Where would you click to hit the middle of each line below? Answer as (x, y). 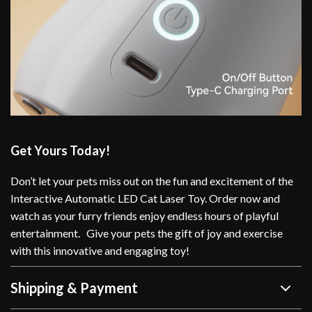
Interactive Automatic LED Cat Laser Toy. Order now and (145, 198)
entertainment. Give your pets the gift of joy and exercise (147, 233)
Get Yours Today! (60, 151)
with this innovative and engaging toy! (100, 251)
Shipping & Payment (74, 288)
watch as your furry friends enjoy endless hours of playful (145, 216)
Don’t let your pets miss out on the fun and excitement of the (152, 181)
